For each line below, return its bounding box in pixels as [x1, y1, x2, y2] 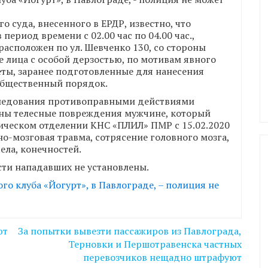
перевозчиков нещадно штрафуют [83, 251, 242, 264]
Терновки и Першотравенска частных [68, 237, 242, 251]
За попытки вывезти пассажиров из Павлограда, [18, 224, 242, 238]
